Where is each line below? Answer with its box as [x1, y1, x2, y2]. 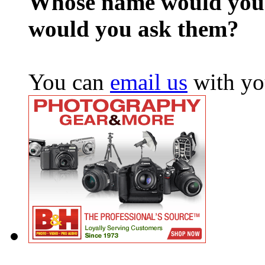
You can [28, 69, 110, 95]
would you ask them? [28, 15, 239, 41]
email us [110, 69, 188, 95]
